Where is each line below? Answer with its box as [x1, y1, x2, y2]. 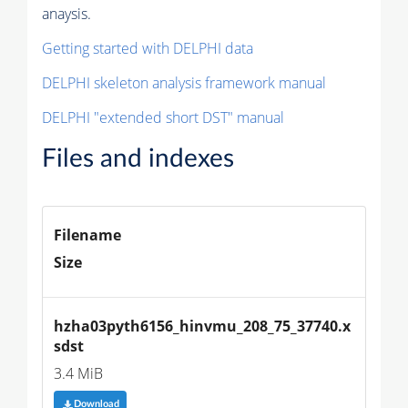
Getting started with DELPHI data [42, 38, 253, 59]
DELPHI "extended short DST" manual [42, 107, 284, 128]
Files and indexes [42, 146, 234, 172]
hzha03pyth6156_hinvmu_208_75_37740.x [54, 316, 351, 337]
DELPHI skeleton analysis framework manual [42, 73, 326, 94]
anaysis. [42, 4, 91, 25]
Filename [54, 225, 121, 246]
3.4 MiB [54, 363, 103, 384]
